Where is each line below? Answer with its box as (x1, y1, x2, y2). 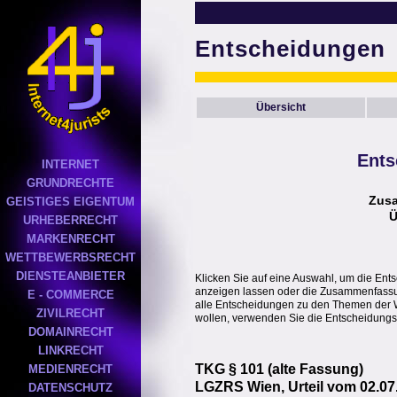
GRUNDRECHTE (27, 176, 114, 190)
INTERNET (42, 158, 99, 171)
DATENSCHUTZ (28, 381, 113, 394)
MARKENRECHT (26, 232, 115, 245)
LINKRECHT (37, 344, 104, 357)
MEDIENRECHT (28, 362, 113, 376)
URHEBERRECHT (23, 214, 118, 227)
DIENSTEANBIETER (16, 269, 125, 283)
